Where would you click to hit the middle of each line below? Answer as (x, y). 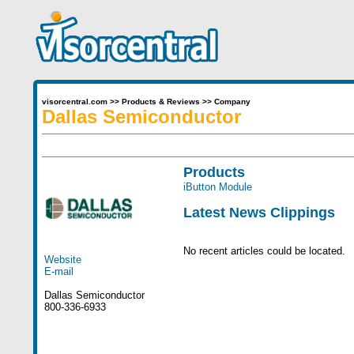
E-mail (58, 271)
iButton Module (217, 187)
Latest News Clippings (259, 213)
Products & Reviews (160, 102)
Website (62, 260)
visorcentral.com (74, 102)
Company (232, 102)
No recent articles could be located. (264, 251)
